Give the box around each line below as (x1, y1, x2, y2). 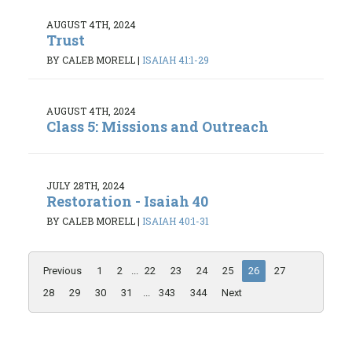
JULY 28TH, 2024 (46, 178, 125, 192)
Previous (43, 265, 82, 277)
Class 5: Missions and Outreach (46, 117, 269, 137)
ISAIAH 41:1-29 (142, 53, 209, 67)
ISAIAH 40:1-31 (142, 214, 209, 228)
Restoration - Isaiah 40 (46, 191, 208, 211)
